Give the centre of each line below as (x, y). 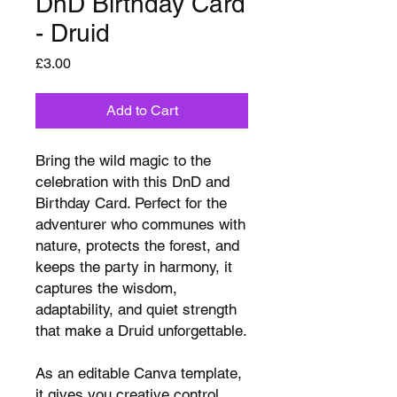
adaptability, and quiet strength (136, 310)
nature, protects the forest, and (137, 246)
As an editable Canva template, (139, 374)
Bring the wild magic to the (123, 161)
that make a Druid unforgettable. (141, 331)
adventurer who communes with (140, 225)
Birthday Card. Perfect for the (131, 203)
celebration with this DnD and (132, 182)
